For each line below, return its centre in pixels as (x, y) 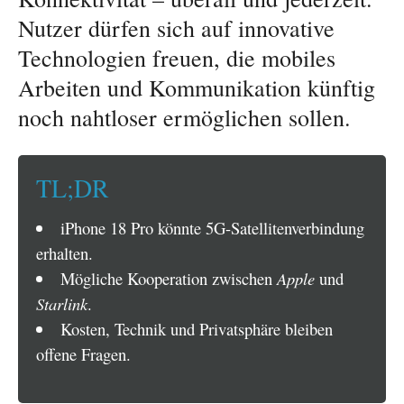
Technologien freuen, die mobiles (177, 58)
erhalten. (64, 252)
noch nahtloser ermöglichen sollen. (184, 118)
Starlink (62, 303)
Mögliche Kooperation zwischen (168, 278)
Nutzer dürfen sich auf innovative (176, 28)
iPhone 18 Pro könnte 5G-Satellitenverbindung (212, 227)
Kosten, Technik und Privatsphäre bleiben (196, 328)
